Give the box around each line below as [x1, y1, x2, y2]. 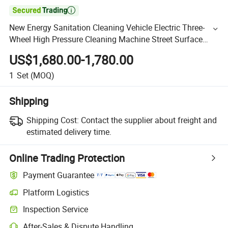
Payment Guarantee [23, 169, 95, 181]
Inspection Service [23, 204, 89, 215]
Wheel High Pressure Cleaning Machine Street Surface [9, 34, 203, 45]
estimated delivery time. [26, 126, 111, 137]
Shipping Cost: [26, 114, 79, 126]
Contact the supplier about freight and [80, 114, 217, 126]
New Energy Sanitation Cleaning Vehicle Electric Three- [9, 22, 205, 34]
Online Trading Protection [9, 151, 125, 165]
